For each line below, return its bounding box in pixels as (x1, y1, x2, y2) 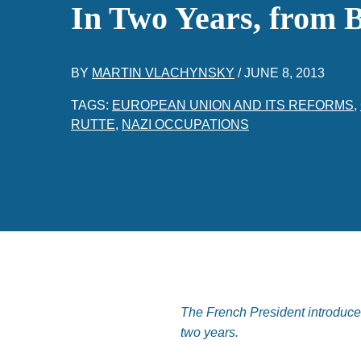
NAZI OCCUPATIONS (122, 118, 249, 131)
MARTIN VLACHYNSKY (92, 66, 234, 80)
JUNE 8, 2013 (244, 66, 325, 80)
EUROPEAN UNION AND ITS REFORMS (112, 98, 354, 112)
